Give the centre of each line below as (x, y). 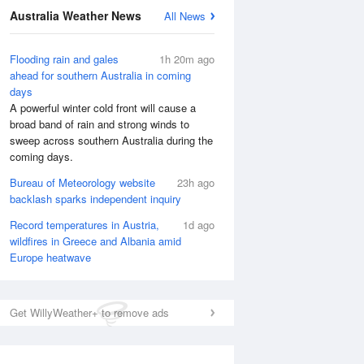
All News (185, 16)
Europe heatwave (50, 257)
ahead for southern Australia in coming (100, 75)
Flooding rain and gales (64, 59)
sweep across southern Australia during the (111, 140)
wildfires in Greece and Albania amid (95, 241)
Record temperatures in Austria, (84, 225)
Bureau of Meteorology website (82, 182)
